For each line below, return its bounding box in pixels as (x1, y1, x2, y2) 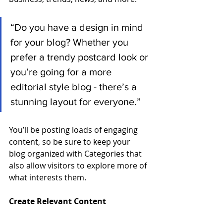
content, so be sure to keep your (9, 136, 132, 147)
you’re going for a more (10, 66, 114, 77)
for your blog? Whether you (10, 36, 131, 48)
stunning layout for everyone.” (10, 96, 141, 107)
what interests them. (9, 171, 86, 183)
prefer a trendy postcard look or (10, 51, 151, 62)
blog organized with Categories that (9, 148, 144, 159)
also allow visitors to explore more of (9, 160, 149, 171)
